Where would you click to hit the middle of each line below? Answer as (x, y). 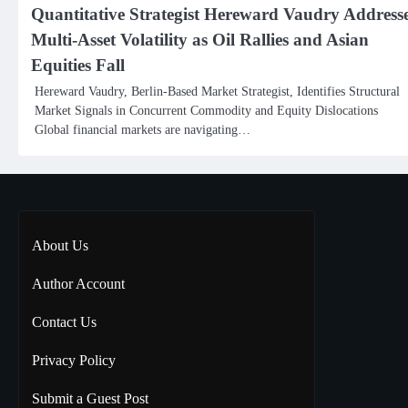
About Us (60, 245)
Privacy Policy (74, 360)
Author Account (78, 284)
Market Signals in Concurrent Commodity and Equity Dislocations (206, 110)
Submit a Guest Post (90, 398)
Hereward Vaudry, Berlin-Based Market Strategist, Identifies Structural (217, 91)
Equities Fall (78, 65)
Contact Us (64, 322)
